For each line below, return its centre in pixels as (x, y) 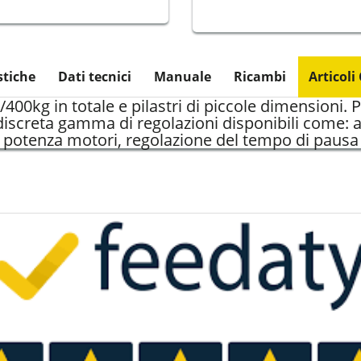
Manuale (183, 76)
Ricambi (260, 76)
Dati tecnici (95, 76)
